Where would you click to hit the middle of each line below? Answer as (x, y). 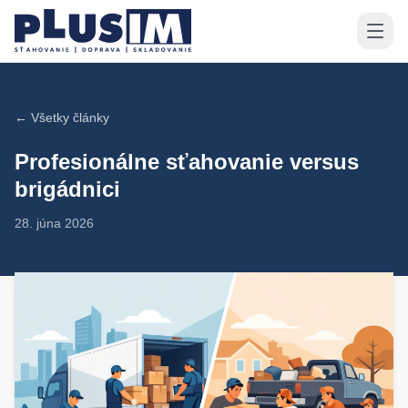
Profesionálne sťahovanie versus (187, 162)
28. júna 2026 (54, 223)
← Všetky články (62, 117)
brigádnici (67, 189)
